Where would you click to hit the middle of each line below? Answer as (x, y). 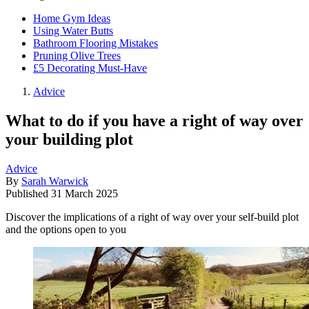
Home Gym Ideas (72, 18)
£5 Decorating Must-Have (90, 68)
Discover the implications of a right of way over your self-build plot (152, 217)
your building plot (69, 139)
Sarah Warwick (55, 181)
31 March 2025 (84, 193)
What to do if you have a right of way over (154, 120)
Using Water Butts (73, 31)
